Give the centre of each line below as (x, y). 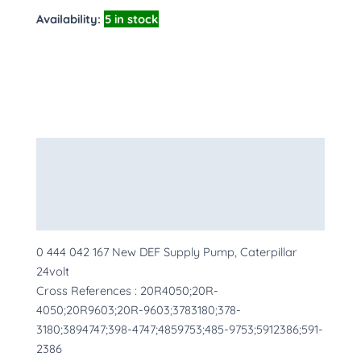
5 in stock (131, 19)
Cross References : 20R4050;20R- (127, 290)
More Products (78, 214)
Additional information (99, 184)
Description (68, 152)
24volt (53, 271)
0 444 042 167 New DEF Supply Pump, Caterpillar (167, 251)
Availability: (68, 19)
